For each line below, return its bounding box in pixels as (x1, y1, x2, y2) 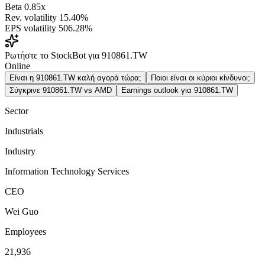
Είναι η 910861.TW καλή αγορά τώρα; (9, 73, 141, 82)
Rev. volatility (5, 12, 57, 22)
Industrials (5, 125, 43, 136)
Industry (5, 146, 35, 156)
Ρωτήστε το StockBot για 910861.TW (5, 50, 147, 60)
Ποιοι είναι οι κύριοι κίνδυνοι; (151, 73, 250, 82)
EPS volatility (5, 22, 56, 33)
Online (5, 60, 30, 71)
